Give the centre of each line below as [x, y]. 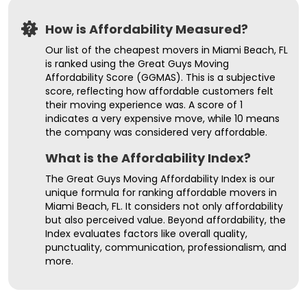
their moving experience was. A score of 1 [144, 105]
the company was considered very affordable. [156, 133]
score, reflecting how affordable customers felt [159, 91]
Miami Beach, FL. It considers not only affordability [164, 207]
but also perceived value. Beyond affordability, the [165, 220]
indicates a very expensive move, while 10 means [162, 119]
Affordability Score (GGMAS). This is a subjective [160, 78]
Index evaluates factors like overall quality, [146, 234]
